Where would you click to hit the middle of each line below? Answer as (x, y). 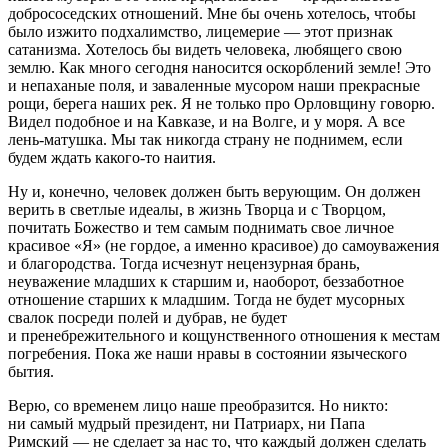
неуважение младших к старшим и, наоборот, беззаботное (206, 281)
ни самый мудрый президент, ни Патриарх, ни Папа (186, 423)
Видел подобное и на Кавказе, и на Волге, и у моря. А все (206, 121)
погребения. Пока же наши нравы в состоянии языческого (207, 353)
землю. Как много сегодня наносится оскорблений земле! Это (219, 67)
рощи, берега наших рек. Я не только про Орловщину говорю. (221, 103)
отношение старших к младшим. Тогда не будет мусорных (206, 299)
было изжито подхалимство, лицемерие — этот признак (200, 31)
